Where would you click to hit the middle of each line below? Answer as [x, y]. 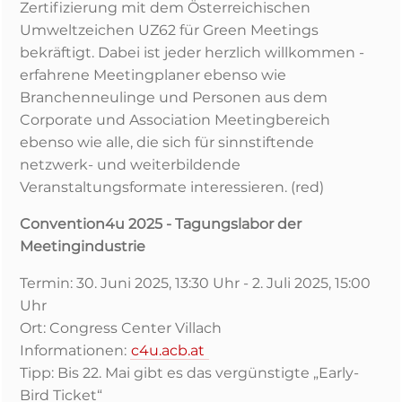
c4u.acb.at [170, 350]
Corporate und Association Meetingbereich [175, 120]
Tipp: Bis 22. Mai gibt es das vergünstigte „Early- [189, 373]
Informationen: [75, 350]
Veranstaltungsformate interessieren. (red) [172, 187]
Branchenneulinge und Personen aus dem [174, 97]
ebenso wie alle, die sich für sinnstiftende [167, 142]
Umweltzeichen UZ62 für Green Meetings [169, 30]
